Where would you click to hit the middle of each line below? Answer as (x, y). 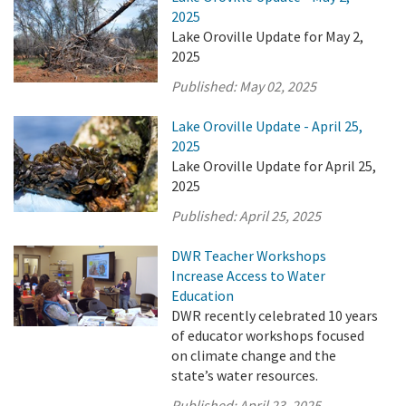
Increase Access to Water (249, 275)
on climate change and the (254, 355)
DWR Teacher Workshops (249, 256)
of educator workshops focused (268, 335)
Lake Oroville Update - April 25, (267, 126)
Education (203, 295)
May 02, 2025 (278, 86)
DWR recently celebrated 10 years (275, 315)
